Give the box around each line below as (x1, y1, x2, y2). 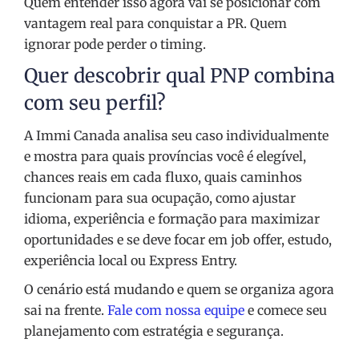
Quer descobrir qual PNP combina (24, 63, 335, 89)
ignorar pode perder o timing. (24, 36, 206, 53)
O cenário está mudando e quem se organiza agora (24, 281, 334, 298)
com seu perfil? (24, 91, 166, 116)
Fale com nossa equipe (107, 302, 244, 319)
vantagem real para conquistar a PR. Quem (24, 15, 287, 32)
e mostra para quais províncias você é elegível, (24, 148, 306, 165)
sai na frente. (24, 302, 107, 319)
